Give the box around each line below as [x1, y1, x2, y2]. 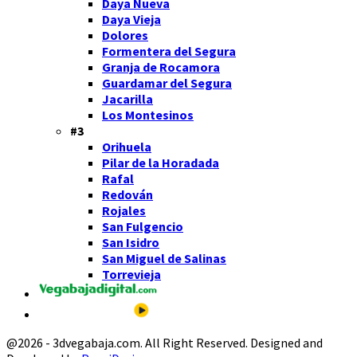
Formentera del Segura [102, 42, 236, 59]
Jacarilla [102, 90, 153, 107]
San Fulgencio [102, 218, 183, 234]
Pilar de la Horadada [102, 154, 219, 171]
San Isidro [102, 233, 159, 250]
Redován [102, 186, 153, 202]
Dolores [102, 26, 148, 43]
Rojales [102, 202, 146, 218]
